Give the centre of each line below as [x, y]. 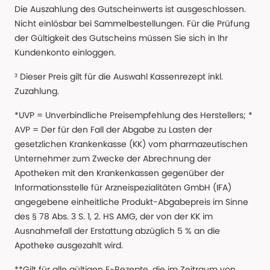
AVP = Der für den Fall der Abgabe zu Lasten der [113, 130]
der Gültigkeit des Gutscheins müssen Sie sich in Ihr [121, 38]
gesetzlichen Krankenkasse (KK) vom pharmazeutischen [131, 144]
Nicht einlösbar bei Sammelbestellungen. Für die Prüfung [132, 24]
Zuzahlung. [37, 91]
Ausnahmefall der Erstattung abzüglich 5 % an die [117, 231]
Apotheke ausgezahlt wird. [69, 246]
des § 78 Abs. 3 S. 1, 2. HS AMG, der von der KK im [114, 217]
